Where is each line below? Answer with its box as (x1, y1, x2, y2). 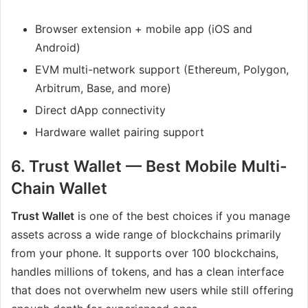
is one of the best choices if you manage (74, 209, 290, 223)
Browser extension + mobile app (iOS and (35, 21, 252, 36)
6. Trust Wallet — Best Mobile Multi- (11, 156, 287, 176)
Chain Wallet (11, 178, 107, 198)
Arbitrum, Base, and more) (35, 80, 171, 95)
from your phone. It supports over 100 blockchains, (11, 246, 278, 261)
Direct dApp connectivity (35, 102, 166, 117)
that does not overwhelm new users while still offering (11, 283, 294, 298)
